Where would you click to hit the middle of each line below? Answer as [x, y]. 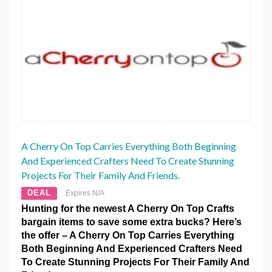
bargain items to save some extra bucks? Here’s [131, 222]
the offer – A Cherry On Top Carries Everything [128, 236]
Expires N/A [85, 193]
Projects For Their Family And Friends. [100, 175]
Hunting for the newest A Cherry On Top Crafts [128, 209]
